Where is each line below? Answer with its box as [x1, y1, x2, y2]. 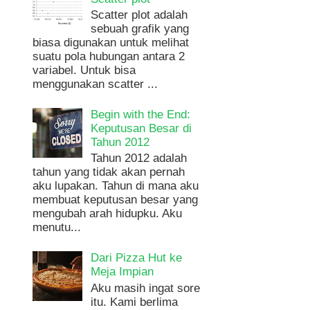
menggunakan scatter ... [33, 77, 158, 91]
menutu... [33, 221, 82, 235]
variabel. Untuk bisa [33, 64, 136, 77]
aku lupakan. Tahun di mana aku [33, 179, 199, 193]
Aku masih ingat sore [91, 281, 201, 295]
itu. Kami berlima [91, 295, 179, 309]
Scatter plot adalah [91, 8, 188, 22]
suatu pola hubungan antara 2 [33, 50, 185, 64]
